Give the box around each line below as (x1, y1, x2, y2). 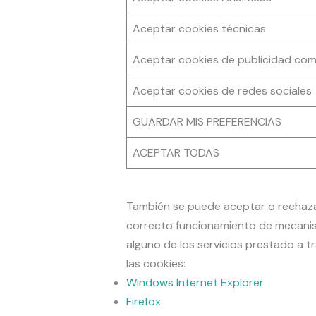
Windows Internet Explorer (126, 275, 264, 291)
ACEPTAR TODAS (132, 145, 219, 161)
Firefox (126, 294, 161, 310)
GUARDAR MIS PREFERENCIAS (132, 114, 281, 130)
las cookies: (126, 256, 186, 272)
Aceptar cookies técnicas (132, 21, 266, 37)
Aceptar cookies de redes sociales (132, 83, 312, 99)
